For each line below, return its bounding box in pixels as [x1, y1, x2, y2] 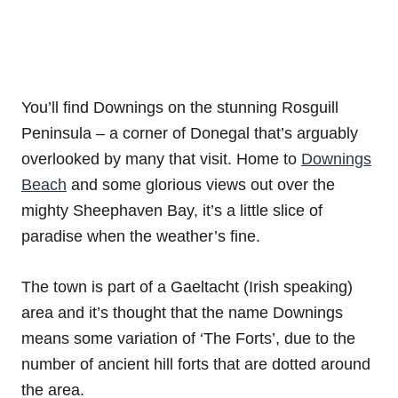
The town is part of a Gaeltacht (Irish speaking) [21, 277, 353, 296]
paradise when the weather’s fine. [21, 227, 260, 245]
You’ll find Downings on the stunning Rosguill [21, 98, 338, 116]
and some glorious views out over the [67, 175, 335, 194]
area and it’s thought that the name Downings [21, 303, 343, 322]
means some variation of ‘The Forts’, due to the [21, 329, 355, 347]
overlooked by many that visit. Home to [21, 149, 301, 168]
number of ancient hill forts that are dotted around [21, 354, 370, 373]
